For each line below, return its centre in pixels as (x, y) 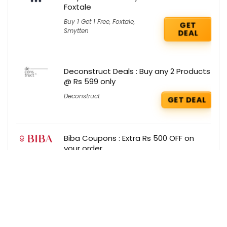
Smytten (76, 30)
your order (83, 148)
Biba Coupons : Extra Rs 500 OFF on (129, 138)
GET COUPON (180, 165)
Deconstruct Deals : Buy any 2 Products (137, 71)
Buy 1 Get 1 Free (87, 21)
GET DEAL (187, 99)
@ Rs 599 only (90, 81)
